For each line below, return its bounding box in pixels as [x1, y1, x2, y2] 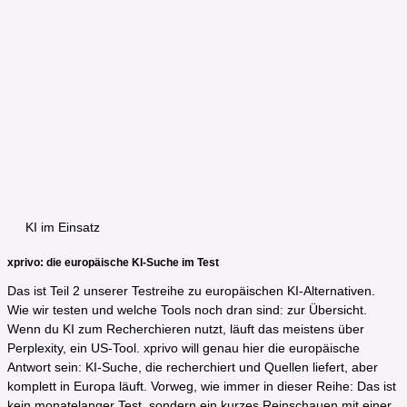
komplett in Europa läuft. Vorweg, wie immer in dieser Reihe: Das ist [7, 379, 396, 394]
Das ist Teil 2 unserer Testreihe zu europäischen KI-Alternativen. [7, 283, 375, 299]
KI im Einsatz [25, 219, 100, 234]
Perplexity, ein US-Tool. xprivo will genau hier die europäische [7, 341, 360, 356]
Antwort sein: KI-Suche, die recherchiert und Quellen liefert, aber [7, 360, 378, 375]
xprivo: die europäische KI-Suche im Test [7, 255, 219, 268]
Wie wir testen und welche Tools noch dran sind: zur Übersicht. [7, 303, 367, 318]
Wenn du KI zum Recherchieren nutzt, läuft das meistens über [7, 322, 364, 337]
